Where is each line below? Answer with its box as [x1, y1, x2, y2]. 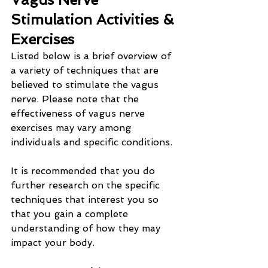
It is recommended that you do [11, 165, 158, 177]
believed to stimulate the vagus [11, 79, 162, 91]
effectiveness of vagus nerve [11, 108, 148, 120]
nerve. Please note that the [11, 93, 142, 105]
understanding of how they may [11, 223, 163, 234]
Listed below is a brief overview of [11, 50, 174, 62]
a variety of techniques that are [11, 65, 162, 77]
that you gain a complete [11, 208, 131, 220]
